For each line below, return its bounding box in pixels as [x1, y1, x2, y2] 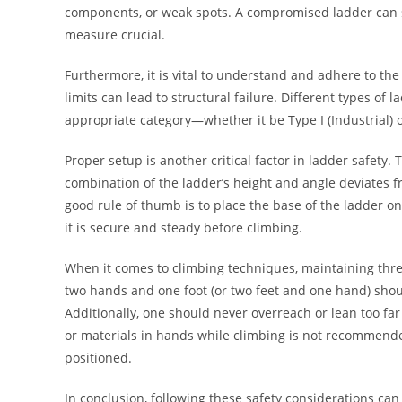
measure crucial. [65, 25, 165, 43]
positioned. [65, 348, 132, 366]
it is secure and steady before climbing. [65, 218, 302, 236]
